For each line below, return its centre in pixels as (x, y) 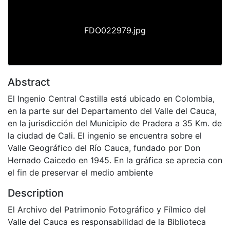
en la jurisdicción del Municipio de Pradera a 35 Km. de (115, 123)
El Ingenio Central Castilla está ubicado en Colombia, (111, 98)
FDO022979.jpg (115, 30)
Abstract (29, 82)
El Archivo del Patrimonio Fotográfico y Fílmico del (107, 209)
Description (36, 193)
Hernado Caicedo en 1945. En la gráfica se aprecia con (115, 160)
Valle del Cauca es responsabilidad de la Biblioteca (107, 222)
